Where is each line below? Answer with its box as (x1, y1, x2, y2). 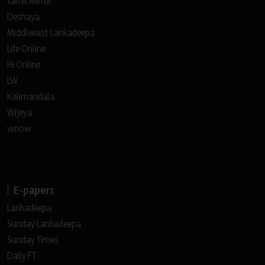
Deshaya (7, 11, 40, 23)
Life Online (7, 43, 46, 55)
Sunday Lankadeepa (7, 218, 81, 230)
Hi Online (7, 59, 40, 71)
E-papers (14, 183, 54, 197)
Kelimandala (7, 91, 54, 103)
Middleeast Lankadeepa (7, 27, 95, 39)
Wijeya (7, 106, 32, 119)
